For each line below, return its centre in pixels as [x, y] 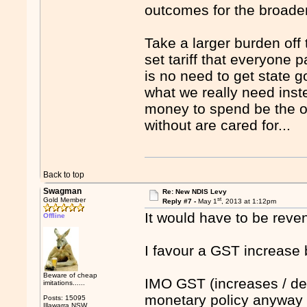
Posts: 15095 [65, 298]
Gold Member [65, 200]
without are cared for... [218, 125]
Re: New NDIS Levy [194, 192]
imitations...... [64, 283]
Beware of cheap [71, 275]
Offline [54, 216]
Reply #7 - [180, 201]
